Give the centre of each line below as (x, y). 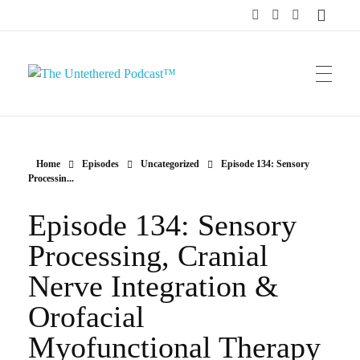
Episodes (100, 164)
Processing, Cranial (148, 256)
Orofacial (86, 317)
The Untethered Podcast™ (49, 102)
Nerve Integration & (153, 286)
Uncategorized (170, 164)
